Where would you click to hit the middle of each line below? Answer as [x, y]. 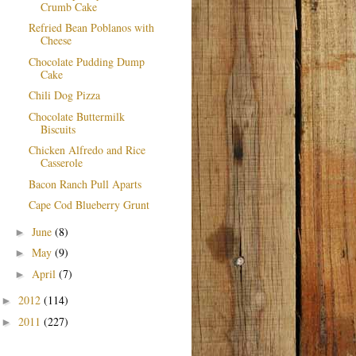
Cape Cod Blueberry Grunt [89, 205]
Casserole [61, 163]
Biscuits [58, 129]
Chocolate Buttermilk [76, 116]
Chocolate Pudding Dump [86, 61]
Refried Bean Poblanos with [91, 28]
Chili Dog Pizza [64, 95]
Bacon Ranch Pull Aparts [85, 184]
